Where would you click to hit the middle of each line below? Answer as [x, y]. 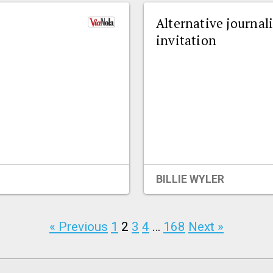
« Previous [79, 227]
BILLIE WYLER [190, 179]
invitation [186, 41]
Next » [206, 227]
